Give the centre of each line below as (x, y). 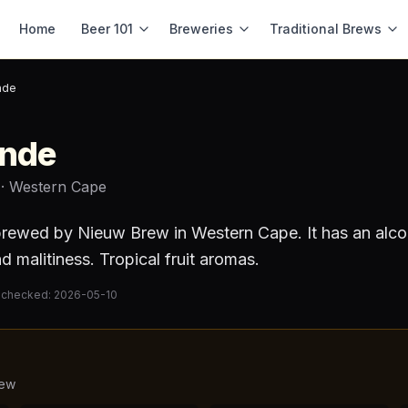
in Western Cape (234, 233)
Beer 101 (107, 29)
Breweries (201, 29)
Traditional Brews (326, 29)
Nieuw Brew (123, 233)
